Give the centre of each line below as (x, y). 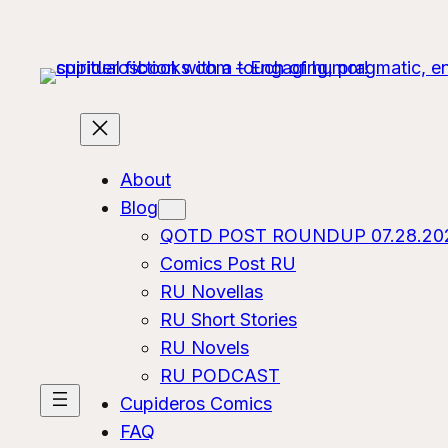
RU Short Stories (228, 319)
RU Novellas (211, 291)
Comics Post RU (228, 263)
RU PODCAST (220, 375)
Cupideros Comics (196, 403)
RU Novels (204, 347)
